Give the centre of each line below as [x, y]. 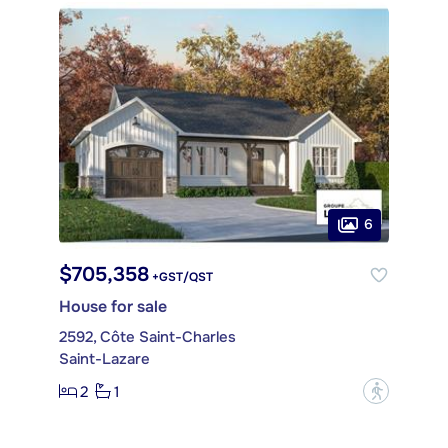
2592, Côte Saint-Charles [147, 337]
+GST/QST [181, 277]
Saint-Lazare [104, 359]
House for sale [113, 307]
